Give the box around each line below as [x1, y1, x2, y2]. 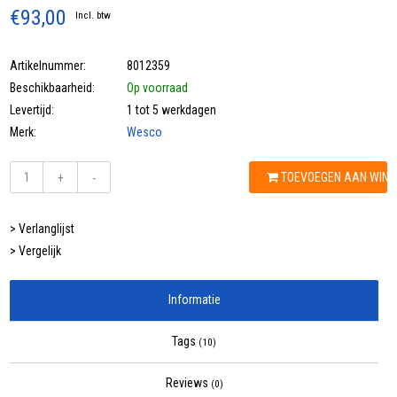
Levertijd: [10, 103, 55, 118]
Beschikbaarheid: [10, 81, 96, 96]
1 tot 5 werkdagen [127, 103, 217, 118]
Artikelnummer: [10, 58, 87, 74]
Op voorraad [127, 81, 189, 96]
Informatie [167, 292, 221, 307]
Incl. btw [75, 10, 112, 22]
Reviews [165, 376, 211, 391]
